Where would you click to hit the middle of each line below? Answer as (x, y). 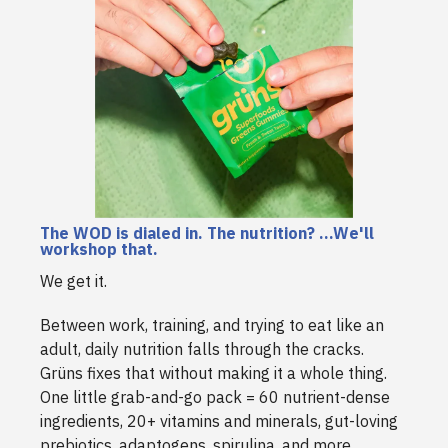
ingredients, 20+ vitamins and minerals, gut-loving (219, 421)
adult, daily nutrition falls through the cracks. (202, 349)
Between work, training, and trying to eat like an (212, 325)
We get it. (73, 281)
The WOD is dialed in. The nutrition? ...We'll (207, 233)
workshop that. (99, 249)
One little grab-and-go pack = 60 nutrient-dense (215, 397)
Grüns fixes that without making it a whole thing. (213, 373)
